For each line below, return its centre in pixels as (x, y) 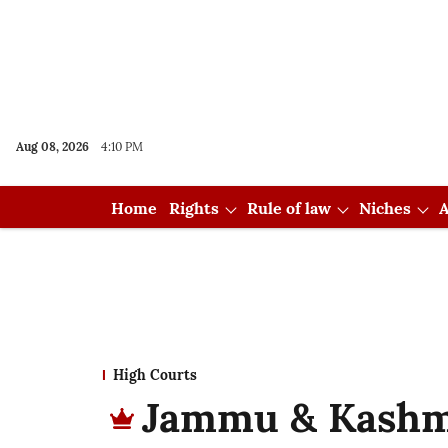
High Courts (155, 375)
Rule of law (288, 208)
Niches (384, 208)
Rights (193, 208)
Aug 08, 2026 (52, 146)
